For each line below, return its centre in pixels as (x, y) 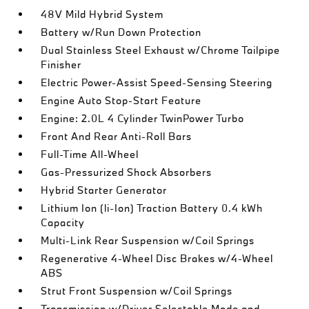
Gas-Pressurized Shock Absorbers (127, 172)
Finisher (61, 64)
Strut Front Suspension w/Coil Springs (137, 291)
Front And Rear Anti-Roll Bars (117, 136)
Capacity (63, 222)
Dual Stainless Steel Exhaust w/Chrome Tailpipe (161, 50)
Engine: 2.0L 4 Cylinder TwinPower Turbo (143, 118)
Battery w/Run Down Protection (121, 32)
